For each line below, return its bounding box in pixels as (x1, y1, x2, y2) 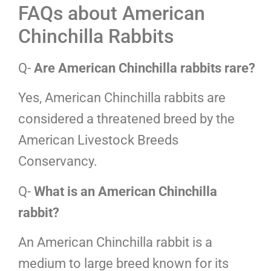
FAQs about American (18, 1, 205, 25)
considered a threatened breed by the (18, 111, 235, 127)
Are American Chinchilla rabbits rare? (34, 60, 255, 76)
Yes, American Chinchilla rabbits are (18, 90, 226, 106)
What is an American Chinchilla (34, 183, 217, 199)
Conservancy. (18, 154, 97, 169)
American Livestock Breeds (18, 132, 178, 148)
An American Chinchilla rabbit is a (18, 235, 212, 250)
